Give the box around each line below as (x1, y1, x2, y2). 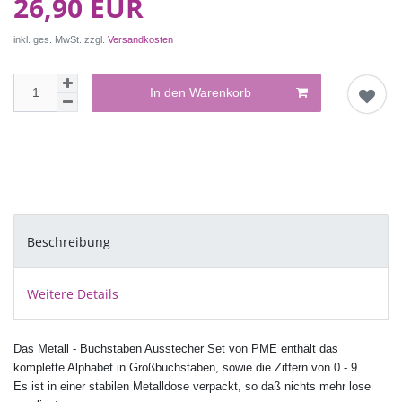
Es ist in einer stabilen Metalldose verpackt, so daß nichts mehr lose (13, 380, 371, 394)
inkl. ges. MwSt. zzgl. (13, 34, 108, 46)
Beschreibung (27, 232, 110, 250)
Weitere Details (27, 284, 118, 302)
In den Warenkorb (150, 85, 252, 100)
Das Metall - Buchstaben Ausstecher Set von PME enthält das (13, 342, 338, 356)
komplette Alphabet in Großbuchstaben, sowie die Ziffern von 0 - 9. (13, 361, 361, 375)
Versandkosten (108, 34, 173, 46)
